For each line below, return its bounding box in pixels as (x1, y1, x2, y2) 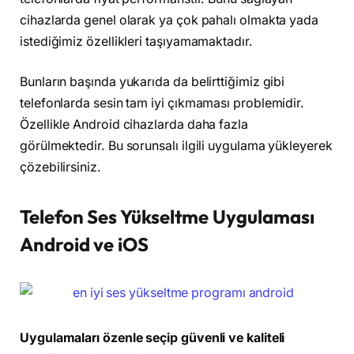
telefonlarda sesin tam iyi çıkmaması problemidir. (20, 96, 305, 111)
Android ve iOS (20, 232, 149, 257)
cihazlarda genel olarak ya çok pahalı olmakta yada (20, 12, 319, 28)
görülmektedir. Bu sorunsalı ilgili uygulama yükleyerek (20, 138, 333, 154)
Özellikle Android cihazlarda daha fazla (20, 117, 248, 133)
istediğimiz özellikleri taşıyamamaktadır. (20, 33, 253, 49)
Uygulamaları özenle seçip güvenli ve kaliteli (20, 330, 285, 345)
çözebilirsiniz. (20, 160, 101, 175)
